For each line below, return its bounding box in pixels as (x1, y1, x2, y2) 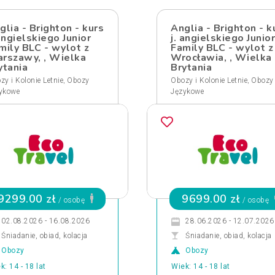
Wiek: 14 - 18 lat (171, 262, 230, 271)
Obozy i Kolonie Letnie (171, 76, 247, 85)
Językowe (171, 87, 204, 96)
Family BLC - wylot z (171, 41, 273, 55)
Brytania (171, 61, 212, 74)
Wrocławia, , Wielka (171, 51, 272, 64)
